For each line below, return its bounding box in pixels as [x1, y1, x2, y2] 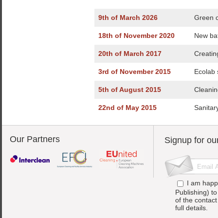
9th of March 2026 [98, 14, 158, 21]
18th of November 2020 [98, 32, 175, 39]
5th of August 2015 [98, 86, 161, 93]
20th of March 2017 [98, 50, 162, 57]
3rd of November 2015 [98, 68, 171, 75]
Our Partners [10, 134, 60, 144]
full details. [175, 204, 208, 212]
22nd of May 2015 [98, 104, 157, 111]
